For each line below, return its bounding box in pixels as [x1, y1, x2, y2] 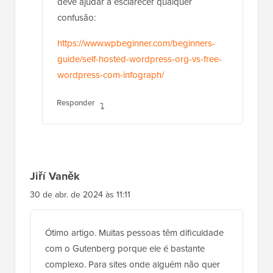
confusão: [57, 10, 96, 24]
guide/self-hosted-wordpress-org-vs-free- [57, 52, 222, 66]
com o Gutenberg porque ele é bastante [45, 241, 205, 255]
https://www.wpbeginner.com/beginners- [57, 36, 215, 50]
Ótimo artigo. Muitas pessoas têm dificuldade [45, 225, 224, 239]
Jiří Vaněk [30, 168, 80, 184]
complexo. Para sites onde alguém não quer [45, 257, 220, 271]
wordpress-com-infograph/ [57, 68, 164, 82]
